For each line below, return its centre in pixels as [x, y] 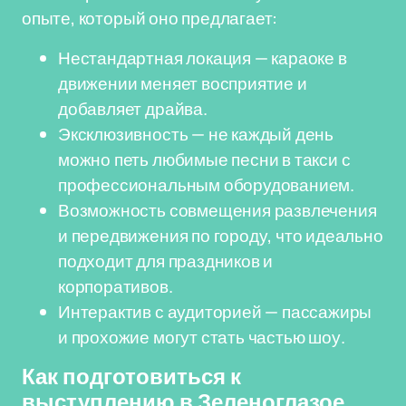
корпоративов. [116, 286]
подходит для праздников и [166, 261]
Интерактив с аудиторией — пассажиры [215, 312]
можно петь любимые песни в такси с [204, 159]
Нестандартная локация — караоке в [203, 58]
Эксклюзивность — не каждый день [196, 134]
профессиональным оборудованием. [207, 185]
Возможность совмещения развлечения [217, 210]
